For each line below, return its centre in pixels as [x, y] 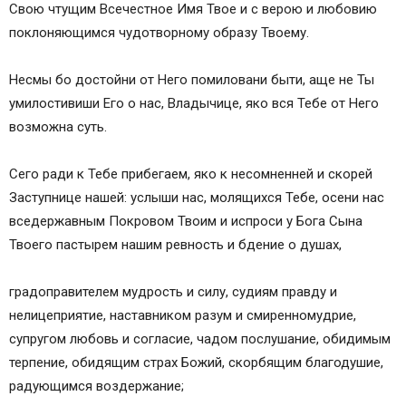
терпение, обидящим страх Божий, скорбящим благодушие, [196, 363]
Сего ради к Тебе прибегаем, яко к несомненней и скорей [191, 174]
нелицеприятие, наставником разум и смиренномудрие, [183, 316]
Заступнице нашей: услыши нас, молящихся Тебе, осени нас [197, 198]
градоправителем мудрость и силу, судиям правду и [173, 292]
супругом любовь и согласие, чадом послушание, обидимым [200, 339]
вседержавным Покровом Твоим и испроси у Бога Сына [186, 222]
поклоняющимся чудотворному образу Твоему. [159, 33]
